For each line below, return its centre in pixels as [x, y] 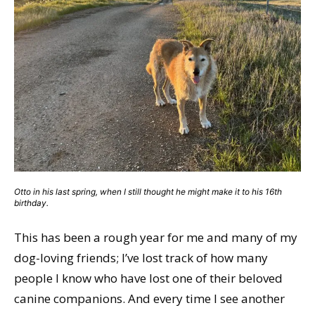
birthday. [31, 203]
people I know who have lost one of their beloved [148, 278]
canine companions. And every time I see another [149, 299]
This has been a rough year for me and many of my [156, 238]
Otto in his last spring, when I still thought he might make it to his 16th [148, 192]
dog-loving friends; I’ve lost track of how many [141, 258]
